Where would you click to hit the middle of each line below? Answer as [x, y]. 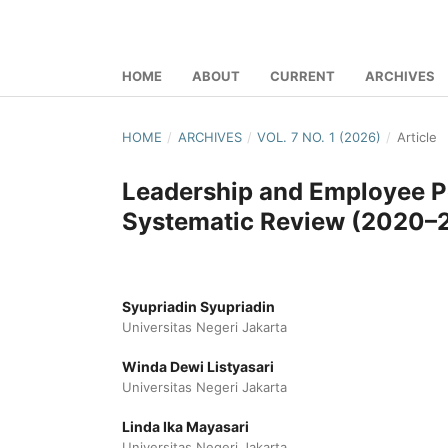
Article [416, 136]
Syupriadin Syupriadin [198, 306]
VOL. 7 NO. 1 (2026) [319, 136]
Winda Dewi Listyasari [198, 366]
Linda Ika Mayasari [185, 426]
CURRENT [302, 75]
